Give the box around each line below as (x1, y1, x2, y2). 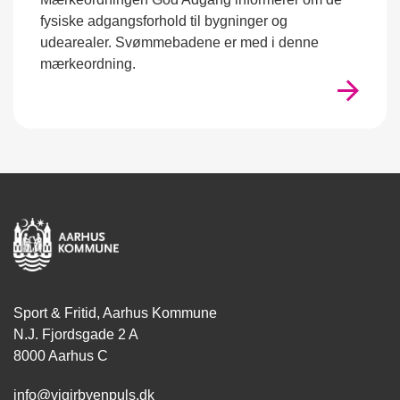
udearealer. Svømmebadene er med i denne (40, 35, 319, 50)
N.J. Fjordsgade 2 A (13, 327, 138, 342)
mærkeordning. (40, 56, 136, 71)
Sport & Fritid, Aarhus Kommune (13, 305, 217, 321)
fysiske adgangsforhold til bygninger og (40, 13, 287, 29)
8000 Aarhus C (13, 348, 108, 363)
